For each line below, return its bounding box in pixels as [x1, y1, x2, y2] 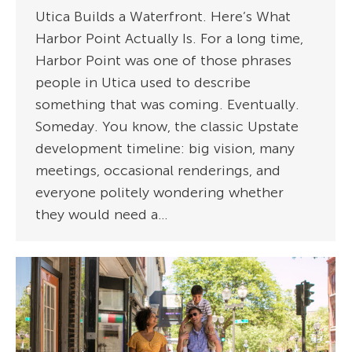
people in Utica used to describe [35, 74, 251, 92]
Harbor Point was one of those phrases [35, 52, 291, 70]
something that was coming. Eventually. [35, 96, 299, 114]
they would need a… [35, 206, 168, 224]
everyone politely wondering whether [35, 184, 284, 202]
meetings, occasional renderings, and [35, 162, 280, 180]
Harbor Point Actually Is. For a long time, [35, 30, 303, 48]
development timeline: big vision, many [35, 140, 295, 158]
